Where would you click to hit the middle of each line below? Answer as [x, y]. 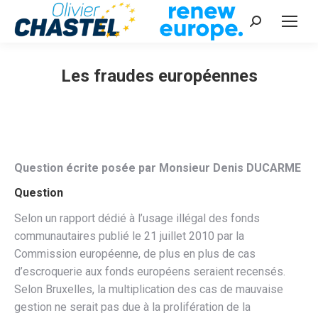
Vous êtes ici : [194, 97]
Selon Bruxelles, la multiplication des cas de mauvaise [149, 289]
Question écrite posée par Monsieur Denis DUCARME [158, 168]
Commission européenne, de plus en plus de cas [135, 254]
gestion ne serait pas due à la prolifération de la [132, 307]
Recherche [275, 24]
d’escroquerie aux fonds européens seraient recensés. [150, 272]
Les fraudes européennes [159, 76]
